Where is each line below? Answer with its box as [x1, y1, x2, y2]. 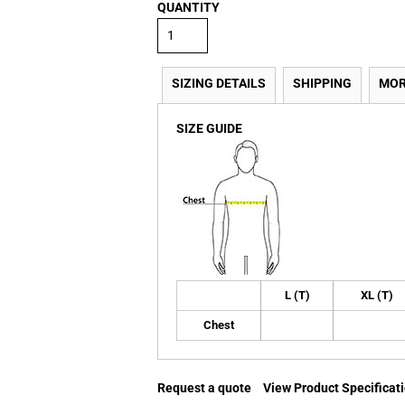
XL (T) [361, 288, 393, 302]
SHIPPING [293, 76, 352, 90]
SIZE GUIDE [176, 121, 242, 136]
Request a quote [157, 381, 251, 395]
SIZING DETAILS [172, 76, 266, 90]
